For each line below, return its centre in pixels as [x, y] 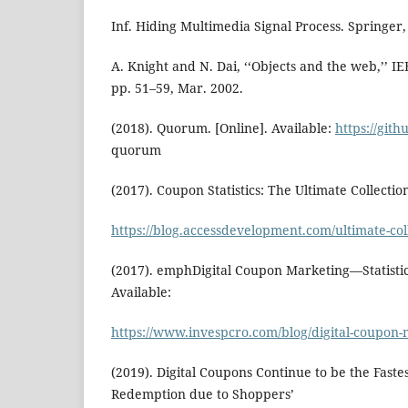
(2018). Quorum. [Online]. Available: [223, 128]
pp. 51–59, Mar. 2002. [177, 88]
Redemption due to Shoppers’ [203, 394]
